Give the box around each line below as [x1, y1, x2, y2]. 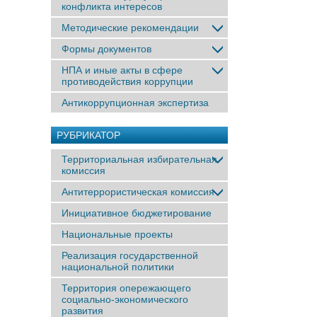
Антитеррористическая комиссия [62, 186, 214, 197]
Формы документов [62, 43, 151, 54]
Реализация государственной [62, 250, 198, 261]
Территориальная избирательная [62, 154, 217, 165]
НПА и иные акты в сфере [62, 64, 183, 76]
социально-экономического [62, 294, 188, 305]
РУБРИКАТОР [57, 129, 120, 141]
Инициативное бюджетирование [62, 207, 212, 219]
